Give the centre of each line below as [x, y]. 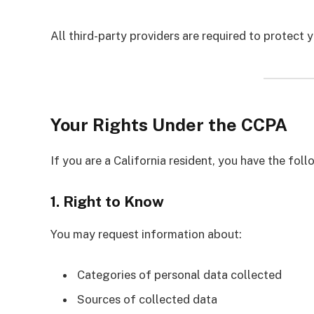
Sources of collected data [147, 300]
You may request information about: [146, 234]
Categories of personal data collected [179, 275]
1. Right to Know [107, 202]
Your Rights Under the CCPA [169, 124]
